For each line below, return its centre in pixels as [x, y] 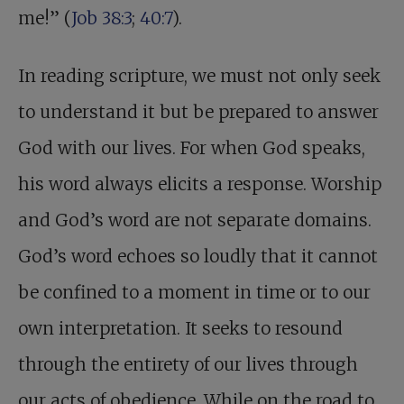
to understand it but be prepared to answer [198, 112]
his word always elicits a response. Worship [200, 184]
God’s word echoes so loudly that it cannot [198, 257]
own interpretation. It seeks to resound [180, 329]
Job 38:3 [101, 18]
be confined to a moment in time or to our [194, 293]
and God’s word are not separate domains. [195, 220]
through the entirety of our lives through [188, 365]
